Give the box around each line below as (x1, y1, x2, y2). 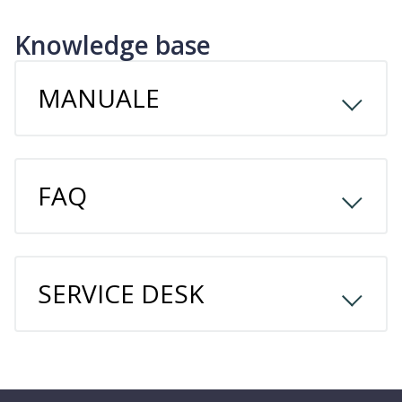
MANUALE (38, 81, 160, 115)
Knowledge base (14, 28, 211, 62)
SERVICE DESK (38, 276, 204, 310)
